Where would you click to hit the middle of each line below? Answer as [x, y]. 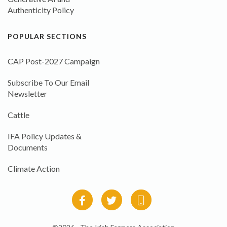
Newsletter [27, 94]
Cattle [18, 115]
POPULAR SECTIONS [47, 36]
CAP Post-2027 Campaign [54, 61]
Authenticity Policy [41, 10]
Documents [28, 147]
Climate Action [34, 169]
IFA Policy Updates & [45, 136]
